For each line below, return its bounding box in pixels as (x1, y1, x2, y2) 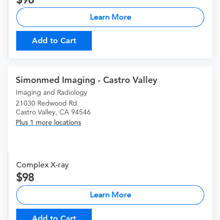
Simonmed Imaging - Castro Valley (16, 74, 157, 86)
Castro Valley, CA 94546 (16, 108, 91, 117)
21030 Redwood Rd (16, 99, 77, 108)
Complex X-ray (16, 160, 69, 170)
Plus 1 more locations (16, 118, 81, 127)
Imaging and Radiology (16, 88, 87, 97)
